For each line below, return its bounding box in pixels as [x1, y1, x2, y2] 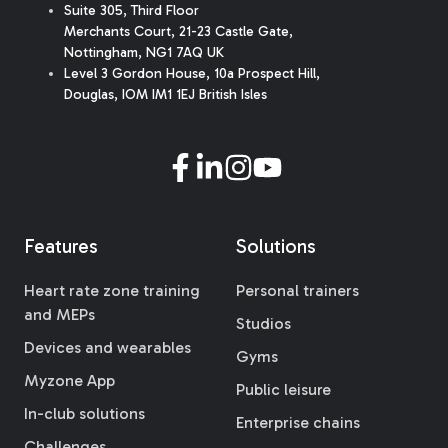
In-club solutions [24, 404, 145, 424]
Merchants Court [64, 22, 171, 40]
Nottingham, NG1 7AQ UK [64, 43, 224, 61]
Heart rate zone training [24, 281, 200, 301]
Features [24, 234, 98, 258]
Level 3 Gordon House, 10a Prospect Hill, [64, 64, 320, 82]
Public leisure [236, 380, 331, 400]
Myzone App [24, 371, 115, 391]
